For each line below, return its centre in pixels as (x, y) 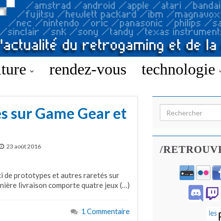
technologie (180, 69)
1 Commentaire (106, 211)
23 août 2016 (24, 146)
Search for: (180, 109)
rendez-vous (88, 69)
